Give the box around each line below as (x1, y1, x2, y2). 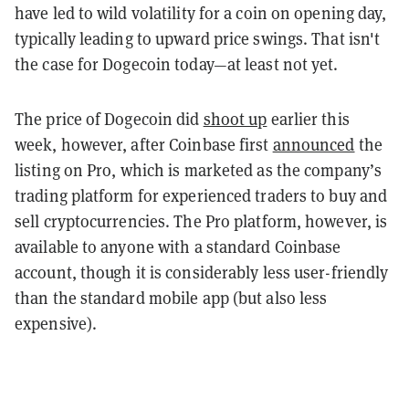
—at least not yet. (213, 53, 339, 75)
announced (272, 133, 355, 155)
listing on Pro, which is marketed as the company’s (15, 159, 383, 181)
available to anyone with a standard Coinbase (15, 236, 341, 257)
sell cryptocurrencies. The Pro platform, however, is (15, 210, 388, 232)
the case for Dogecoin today (15, 53, 214, 75)
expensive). (15, 312, 98, 334)
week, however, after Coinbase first (15, 133, 273, 155)
